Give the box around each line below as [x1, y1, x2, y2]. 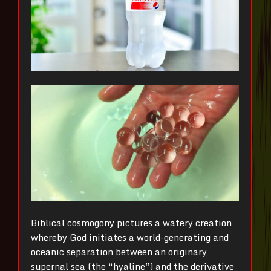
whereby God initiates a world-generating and [31, 229, 229, 244]
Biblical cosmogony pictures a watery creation [31, 215, 232, 230]
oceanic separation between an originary [31, 244, 207, 259]
